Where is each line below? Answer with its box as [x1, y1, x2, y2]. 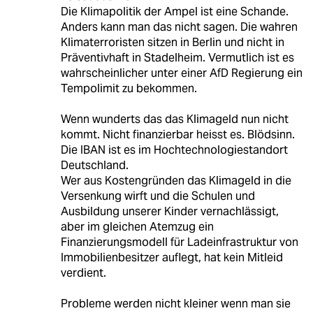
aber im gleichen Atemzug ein [60, 219, 214, 235]
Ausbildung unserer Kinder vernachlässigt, [60, 204, 279, 219]
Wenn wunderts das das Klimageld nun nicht [60, 112, 289, 127]
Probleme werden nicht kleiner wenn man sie [60, 296, 291, 312]
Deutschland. [60, 158, 129, 173]
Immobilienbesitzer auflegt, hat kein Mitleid [60, 250, 283, 265]
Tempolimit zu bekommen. [60, 81, 197, 96]
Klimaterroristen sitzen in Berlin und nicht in [60, 35, 284, 50]
